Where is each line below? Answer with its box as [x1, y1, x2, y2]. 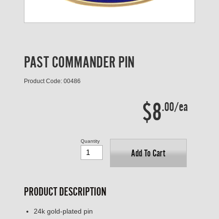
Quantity [80, 138, 100, 144]
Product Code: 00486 [24, 77, 81, 85]
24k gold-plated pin [34, 207, 93, 215]
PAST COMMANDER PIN [24, 53, 134, 71]
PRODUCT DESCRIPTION [24, 185, 107, 198]
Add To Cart [131, 147, 166, 158]
